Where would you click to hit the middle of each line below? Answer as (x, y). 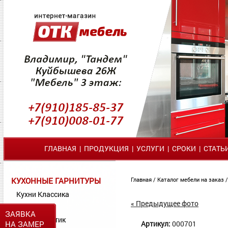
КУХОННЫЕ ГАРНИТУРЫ (56, 181)
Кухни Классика (43, 194)
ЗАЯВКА (20, 214)
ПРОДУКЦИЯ (106, 148)
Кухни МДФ (36, 207)
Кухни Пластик (41, 220)
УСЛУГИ (150, 148)
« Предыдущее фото (165, 203)
